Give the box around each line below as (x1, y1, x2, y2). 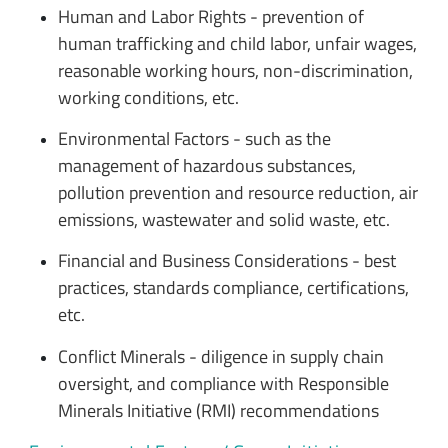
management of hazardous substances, (57, 151, 356, 179)
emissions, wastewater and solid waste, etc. (57, 205, 390, 233)
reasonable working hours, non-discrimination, (57, 56, 413, 84)
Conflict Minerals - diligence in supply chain (57, 342, 384, 370)
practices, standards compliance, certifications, (57, 274, 409, 302)
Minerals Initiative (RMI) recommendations (57, 396, 379, 424)
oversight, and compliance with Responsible (57, 369, 389, 397)
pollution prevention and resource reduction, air (57, 178, 418, 206)
